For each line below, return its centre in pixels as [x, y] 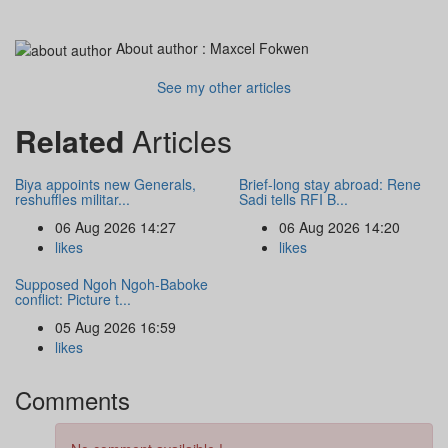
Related [73, 141]
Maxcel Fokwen [259, 48]
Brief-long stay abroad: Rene [330, 184]
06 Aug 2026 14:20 [339, 227]
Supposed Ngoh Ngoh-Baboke [111, 284]
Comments [72, 400]
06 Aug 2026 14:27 [115, 227]
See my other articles [224, 87]
